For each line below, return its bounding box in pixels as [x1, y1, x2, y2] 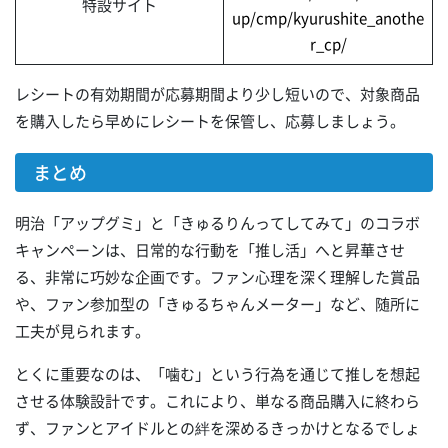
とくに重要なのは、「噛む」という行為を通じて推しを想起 [15, 363, 420, 386]
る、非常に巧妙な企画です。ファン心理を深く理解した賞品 [15, 266, 420, 289]
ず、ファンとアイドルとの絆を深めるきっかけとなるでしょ [15, 417, 420, 440]
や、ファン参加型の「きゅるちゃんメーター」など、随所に [15, 293, 420, 316]
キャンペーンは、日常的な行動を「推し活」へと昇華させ [15, 239, 405, 262]
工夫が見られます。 [15, 320, 150, 343]
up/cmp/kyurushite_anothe [232, 7, 424, 30]
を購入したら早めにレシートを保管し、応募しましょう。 [15, 110, 405, 133]
